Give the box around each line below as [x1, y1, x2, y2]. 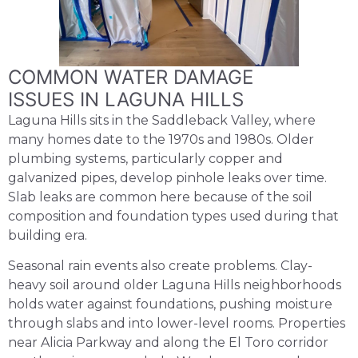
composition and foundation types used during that [8, 208, 339, 224]
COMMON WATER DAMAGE [8, 65, 253, 89]
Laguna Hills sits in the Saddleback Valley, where [8, 112, 316, 128]
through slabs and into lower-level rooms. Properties [8, 316, 345, 332]
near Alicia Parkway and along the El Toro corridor [8, 335, 328, 351]
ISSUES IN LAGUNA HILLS [8, 87, 244, 111]
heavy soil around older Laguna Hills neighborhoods [8, 277, 341, 293]
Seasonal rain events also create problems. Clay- [8, 258, 312, 274]
